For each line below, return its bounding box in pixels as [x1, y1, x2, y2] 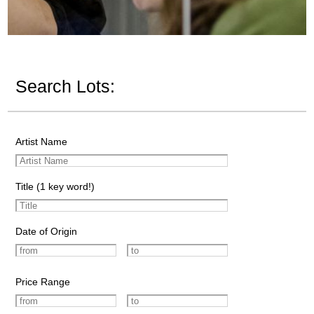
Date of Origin [15, 225, 77, 237]
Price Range [15, 275, 70, 287]
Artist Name [15, 135, 67, 147]
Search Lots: [15, 76, 115, 97]
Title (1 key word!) [15, 180, 95, 192]
